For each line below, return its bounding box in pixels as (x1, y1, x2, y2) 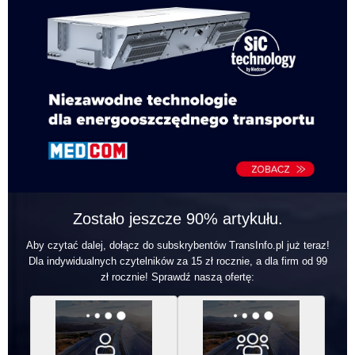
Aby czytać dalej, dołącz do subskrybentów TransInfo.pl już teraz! (25, 239, 330, 252)
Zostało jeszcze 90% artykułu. (72, 210, 283, 228)
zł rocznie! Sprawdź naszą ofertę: (101, 271, 254, 284)
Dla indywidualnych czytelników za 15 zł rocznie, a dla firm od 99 (28, 255, 327, 268)
